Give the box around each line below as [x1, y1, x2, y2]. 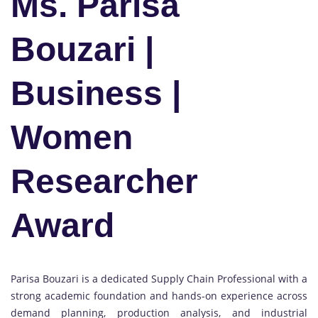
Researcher [11, 162, 198, 200]
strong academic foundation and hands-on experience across [11, 288, 307, 302]
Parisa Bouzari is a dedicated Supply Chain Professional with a [11, 271, 307, 285]
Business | [11, 74, 181, 112]
